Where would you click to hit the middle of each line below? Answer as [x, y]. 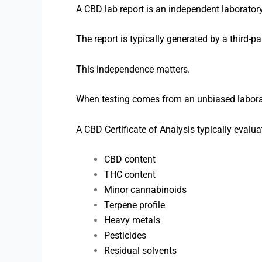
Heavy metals [132, 220]
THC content [130, 175]
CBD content [130, 160]
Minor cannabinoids [145, 190]
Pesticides [125, 236]
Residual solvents [140, 251]
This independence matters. [133, 69]
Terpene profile [135, 205]
